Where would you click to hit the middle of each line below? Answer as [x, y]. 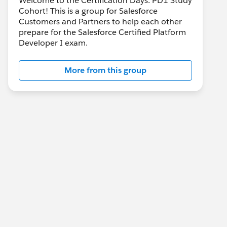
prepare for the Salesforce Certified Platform [102, 32]
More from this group [105, 70]
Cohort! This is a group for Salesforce [88, 11]
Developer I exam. [53, 43]
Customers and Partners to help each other [100, 22]
